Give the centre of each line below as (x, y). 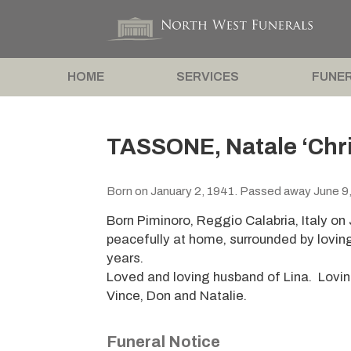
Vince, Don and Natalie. (177, 296)
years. (125, 259)
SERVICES (208, 77)
